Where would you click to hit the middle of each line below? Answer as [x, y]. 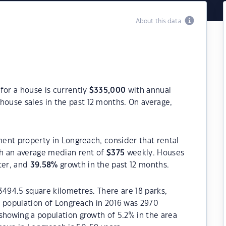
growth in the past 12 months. [114, 165]
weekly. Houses [155, 153]
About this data [160, 21]
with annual [149, 91]
